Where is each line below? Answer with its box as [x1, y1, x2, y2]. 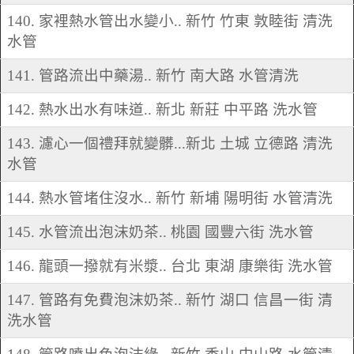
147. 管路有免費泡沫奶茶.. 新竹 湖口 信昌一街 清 [7, 292, 333, 309]
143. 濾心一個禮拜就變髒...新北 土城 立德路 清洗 [7, 135, 333, 153]
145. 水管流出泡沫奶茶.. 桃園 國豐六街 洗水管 [7, 224, 314, 241]
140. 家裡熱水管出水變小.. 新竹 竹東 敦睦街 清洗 [7, 13, 333, 30]
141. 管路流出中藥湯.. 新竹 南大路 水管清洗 [7, 67, 299, 85]
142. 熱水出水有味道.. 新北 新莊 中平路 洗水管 [7, 101, 318, 119]
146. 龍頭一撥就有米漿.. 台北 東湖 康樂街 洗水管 [7, 258, 333, 275]
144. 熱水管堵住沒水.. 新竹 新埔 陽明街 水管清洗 [7, 190, 333, 207]
